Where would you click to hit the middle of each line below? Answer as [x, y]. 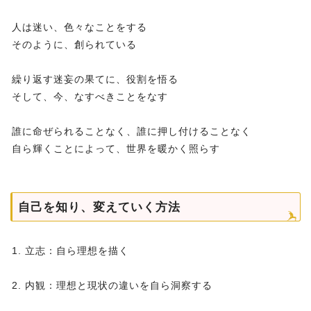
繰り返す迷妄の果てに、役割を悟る [95, 79]
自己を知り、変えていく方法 [99, 208]
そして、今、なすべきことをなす [90, 97]
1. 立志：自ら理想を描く [70, 251]
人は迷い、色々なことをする [79, 27]
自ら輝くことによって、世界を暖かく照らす [116, 149]
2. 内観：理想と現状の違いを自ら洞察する [112, 286]
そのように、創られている [74, 45]
